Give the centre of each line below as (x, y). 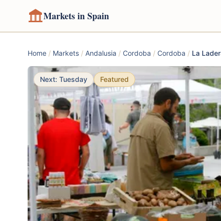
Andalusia (101, 53)
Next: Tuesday (64, 79)
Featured (114, 79)
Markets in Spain (76, 16)
